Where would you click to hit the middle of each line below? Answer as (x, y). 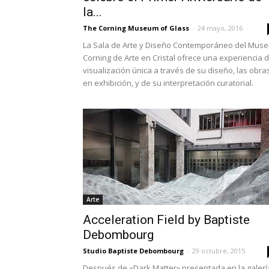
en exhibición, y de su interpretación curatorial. (168, 83)
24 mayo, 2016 (220, 28)
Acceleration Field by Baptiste (166, 220)
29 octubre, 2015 (219, 251)
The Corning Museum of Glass (136, 28)
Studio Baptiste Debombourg (133, 251)
